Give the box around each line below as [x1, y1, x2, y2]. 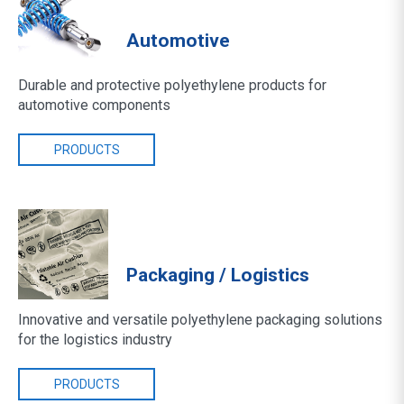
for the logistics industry [18, 331, 172, 348]
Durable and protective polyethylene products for [18, 77, 326, 94]
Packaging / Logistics [126, 264, 309, 286]
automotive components [18, 96, 170, 114]
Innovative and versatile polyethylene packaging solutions [18, 311, 382, 328]
